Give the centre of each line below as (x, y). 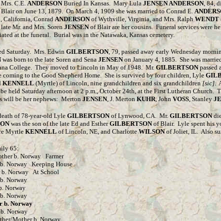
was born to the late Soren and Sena (50, 59)
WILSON (152, 131)
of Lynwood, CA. (133, 116)
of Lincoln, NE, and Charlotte (98, 131)
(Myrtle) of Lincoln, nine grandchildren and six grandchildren (118, 83)
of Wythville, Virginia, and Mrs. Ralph (143, 19)
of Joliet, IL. (182, 131)
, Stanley (201, 99)
